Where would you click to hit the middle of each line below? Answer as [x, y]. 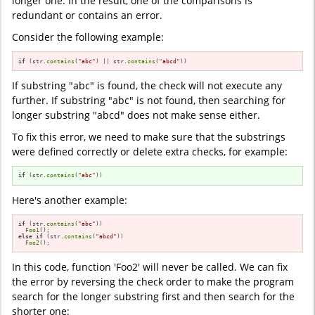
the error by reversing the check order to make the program [153, 282]
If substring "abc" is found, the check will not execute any [147, 85]
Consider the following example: [88, 37]
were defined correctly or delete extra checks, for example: [150, 151]
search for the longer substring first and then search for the [153, 297]
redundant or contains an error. [87, 15]
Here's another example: [70, 200]
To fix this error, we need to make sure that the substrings [149, 136]
